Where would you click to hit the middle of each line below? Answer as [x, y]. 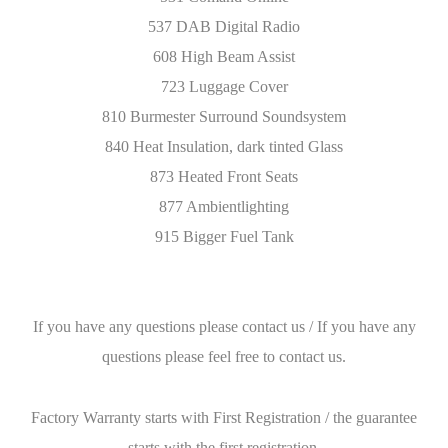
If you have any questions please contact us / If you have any [224, 326]
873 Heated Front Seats [224, 176]
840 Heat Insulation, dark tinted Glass [224, 146]
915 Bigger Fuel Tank [224, 236]
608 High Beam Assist [224, 56]
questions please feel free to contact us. [224, 356]
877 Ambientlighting [224, 206]
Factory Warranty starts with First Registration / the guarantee [224, 417]
